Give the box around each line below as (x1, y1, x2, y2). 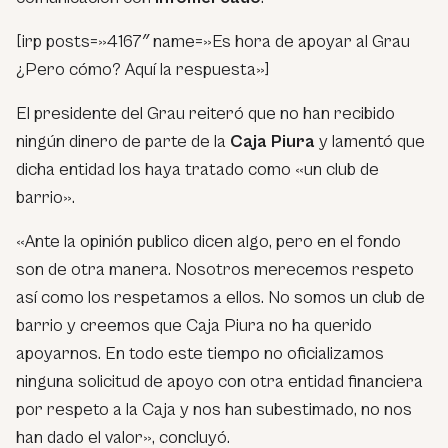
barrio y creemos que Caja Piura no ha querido (16, 314, 372, 336)
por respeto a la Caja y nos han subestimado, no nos (16, 398, 412, 420)
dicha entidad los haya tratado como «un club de (16, 158, 379, 180)
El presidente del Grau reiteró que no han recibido (16, 102, 395, 124)
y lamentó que (315, 130, 425, 152)
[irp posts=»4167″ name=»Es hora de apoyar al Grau (16, 30, 410, 52)
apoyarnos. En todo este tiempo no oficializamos (16, 342, 384, 364)
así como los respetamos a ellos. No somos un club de (16, 286, 425, 308)
